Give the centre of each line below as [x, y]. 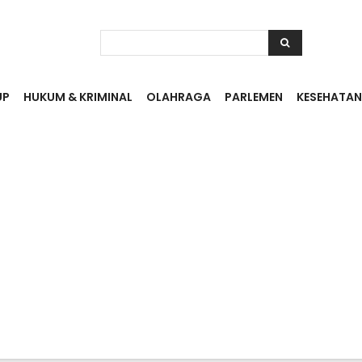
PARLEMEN [254, 97]
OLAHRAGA [179, 97]
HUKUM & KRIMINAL [78, 97]
